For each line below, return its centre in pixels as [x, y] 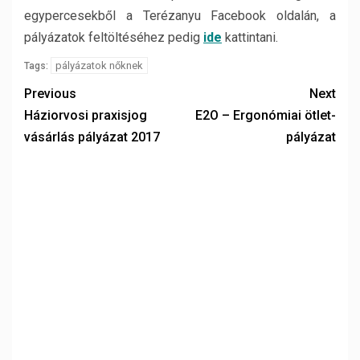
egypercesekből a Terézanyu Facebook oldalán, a [180, 16]
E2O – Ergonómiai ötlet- [266, 115]
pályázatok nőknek [99, 65]
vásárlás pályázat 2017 [92, 137]
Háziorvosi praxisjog [86, 115]
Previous [50, 94]
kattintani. [252, 37]
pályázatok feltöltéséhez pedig [114, 37]
